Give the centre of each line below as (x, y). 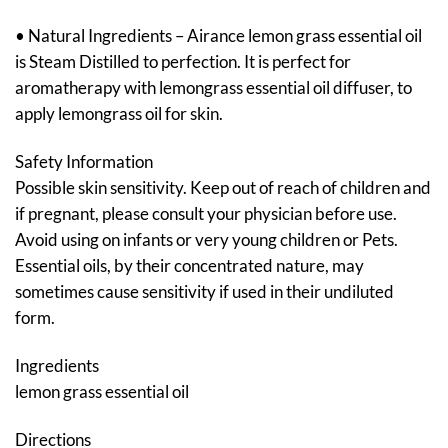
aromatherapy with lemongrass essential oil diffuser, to (213, 88)
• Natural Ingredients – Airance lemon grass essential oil (218, 36)
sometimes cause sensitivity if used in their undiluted (204, 292)
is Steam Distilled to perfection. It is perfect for (183, 62)
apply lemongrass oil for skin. (119, 114)
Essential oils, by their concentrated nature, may (189, 266)
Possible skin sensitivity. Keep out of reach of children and (223, 188)
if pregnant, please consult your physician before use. (206, 214)
